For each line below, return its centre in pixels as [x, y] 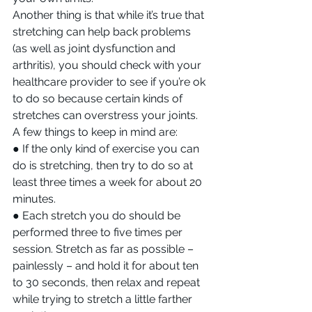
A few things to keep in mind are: [95, 132]
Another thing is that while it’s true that [110, 15]
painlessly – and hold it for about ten [107, 265]
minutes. [34, 198]
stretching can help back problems [103, 31]
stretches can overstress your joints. [107, 115]
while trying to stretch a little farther [104, 299]
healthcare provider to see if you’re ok [110, 81]
